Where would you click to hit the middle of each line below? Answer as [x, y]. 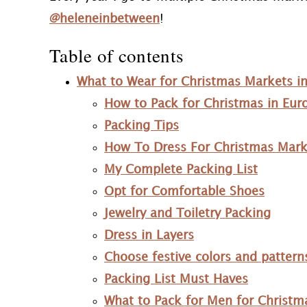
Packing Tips [142, 126]
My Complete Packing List [181, 170]
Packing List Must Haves [176, 279]
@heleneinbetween [105, 19]
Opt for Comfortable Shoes [184, 192]
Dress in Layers [149, 235]
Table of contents [117, 56]
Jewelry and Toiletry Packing [187, 213]
